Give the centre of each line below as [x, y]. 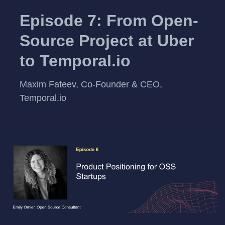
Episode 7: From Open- [109, 20]
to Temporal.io [75, 61]
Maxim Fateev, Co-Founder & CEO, [91, 85]
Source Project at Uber [107, 40]
